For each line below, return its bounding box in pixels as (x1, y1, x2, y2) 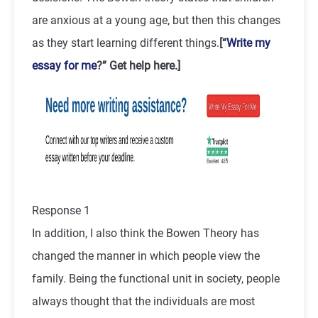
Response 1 (32, 203, 90, 217)
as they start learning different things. (32, 35, 219, 50)
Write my (226, 35, 270, 50)
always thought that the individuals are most (32, 294, 255, 308)
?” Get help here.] (97, 58, 180, 72)
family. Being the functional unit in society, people (32, 271, 280, 285)
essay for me (32, 58, 97, 72)
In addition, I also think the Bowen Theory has (32, 226, 259, 240)
